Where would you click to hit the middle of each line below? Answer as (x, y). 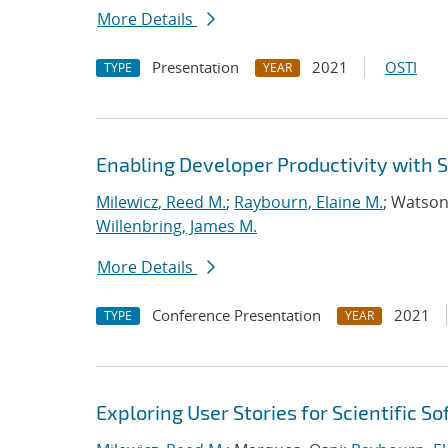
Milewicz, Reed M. (161, 202)
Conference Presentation (236, 315)
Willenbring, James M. (176, 226)
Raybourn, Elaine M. (308, 202)
